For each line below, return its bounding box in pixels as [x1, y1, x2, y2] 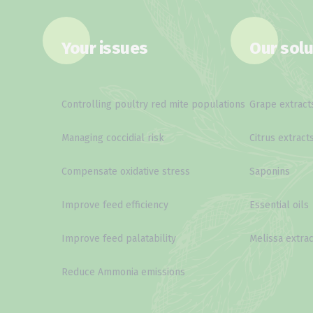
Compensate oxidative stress [61, 166, 190, 178]
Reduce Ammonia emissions [61, 266, 185, 279]
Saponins [249, 166, 291, 178]
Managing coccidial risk [61, 132, 164, 145]
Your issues [61, 38, 148, 59]
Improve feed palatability [61, 233, 176, 245]
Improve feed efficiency [61, 199, 168, 212]
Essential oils [249, 199, 310, 212]
